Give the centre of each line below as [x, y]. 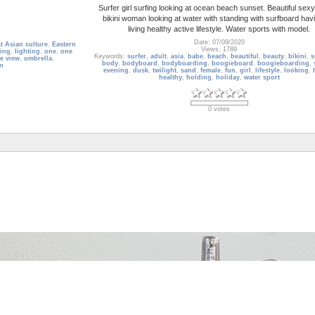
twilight [165, 71]
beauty [273, 57]
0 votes [219, 109]
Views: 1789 [219, 50]
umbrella [38, 59]
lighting [27, 52]
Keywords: [110, 57]
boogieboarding [283, 64]
